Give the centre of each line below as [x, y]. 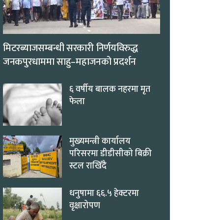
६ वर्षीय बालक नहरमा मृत [110, 89]
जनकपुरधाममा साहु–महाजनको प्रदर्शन [69, 62]
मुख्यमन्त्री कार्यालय [100, 141]
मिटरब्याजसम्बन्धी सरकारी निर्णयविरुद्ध [70, 48]
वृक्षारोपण [85, 206]
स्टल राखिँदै [88, 166]
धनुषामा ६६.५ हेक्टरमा [104, 193]
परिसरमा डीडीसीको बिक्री [110, 153]
